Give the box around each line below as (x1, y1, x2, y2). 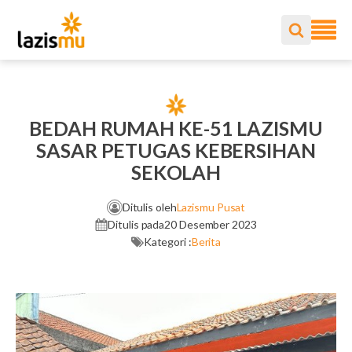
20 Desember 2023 (164, 218, 257, 231)
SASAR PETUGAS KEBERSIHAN (36, 138, 316, 162)
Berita (191, 235, 222, 248)
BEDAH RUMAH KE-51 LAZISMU (29, 116, 323, 140)
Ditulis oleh (122, 200, 177, 214)
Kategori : (143, 235, 192, 248)
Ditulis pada (108, 218, 165, 231)
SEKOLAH (130, 160, 222, 184)
